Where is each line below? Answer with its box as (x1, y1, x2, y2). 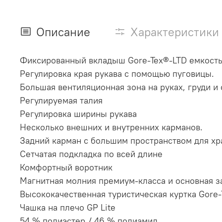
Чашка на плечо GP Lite (20, 201, 115, 213)
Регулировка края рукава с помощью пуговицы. (20, 67, 214, 79)
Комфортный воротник (20, 161, 112, 173)
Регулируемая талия (20, 94, 103, 106)
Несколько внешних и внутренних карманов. (20, 121, 203, 133)
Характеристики (130, 24, 219, 39)
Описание (36, 24, 90, 39)
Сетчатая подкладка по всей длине (20, 148, 163, 160)
